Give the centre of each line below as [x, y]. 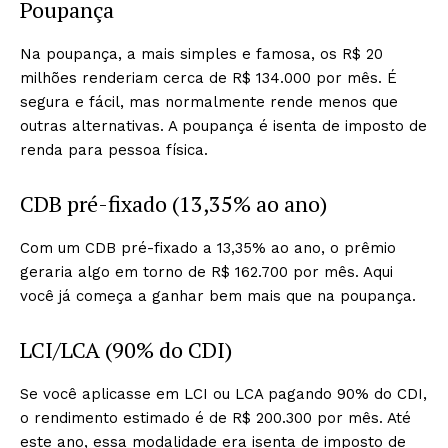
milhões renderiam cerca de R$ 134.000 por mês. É [208, 78]
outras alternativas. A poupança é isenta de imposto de [223, 126]
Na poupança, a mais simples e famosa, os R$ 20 [201, 54]
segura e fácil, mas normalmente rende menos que [209, 102]
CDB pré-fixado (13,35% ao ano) [173, 203]
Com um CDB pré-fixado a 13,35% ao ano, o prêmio [208, 248]
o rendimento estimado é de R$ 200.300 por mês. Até [215, 418]
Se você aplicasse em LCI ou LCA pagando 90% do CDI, [223, 394]
